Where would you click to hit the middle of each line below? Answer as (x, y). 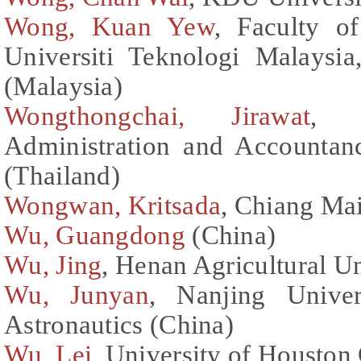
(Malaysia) (64, 86)
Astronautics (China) (119, 324)
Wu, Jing (53, 265)
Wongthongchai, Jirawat (158, 116)
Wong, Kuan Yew (109, 26)
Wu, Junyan (77, 295)
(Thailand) (62, 175)
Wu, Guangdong (95, 235)
